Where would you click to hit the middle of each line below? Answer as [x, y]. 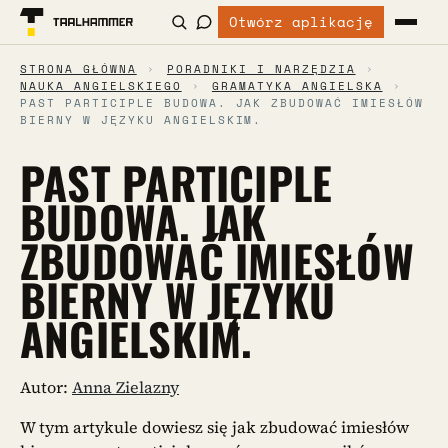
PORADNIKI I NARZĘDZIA [261, 69]
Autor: [46, 387]
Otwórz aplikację [301, 21]
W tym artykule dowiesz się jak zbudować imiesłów [214, 427]
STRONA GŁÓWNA [78, 69]
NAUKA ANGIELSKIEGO [101, 86]
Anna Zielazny [125, 387]
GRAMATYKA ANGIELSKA [297, 86]
